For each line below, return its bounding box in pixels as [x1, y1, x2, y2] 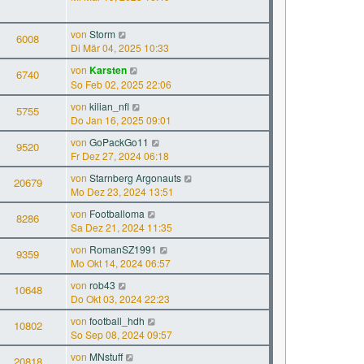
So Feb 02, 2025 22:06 [71, 77, 171, 91]
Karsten [89, 63, 127, 77]
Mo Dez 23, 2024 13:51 [71, 184, 174, 198]
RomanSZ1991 [89, 242, 157, 256]
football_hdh [89, 314, 145, 327]
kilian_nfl [89, 99, 129, 113]
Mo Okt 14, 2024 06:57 [71, 256, 171, 270]
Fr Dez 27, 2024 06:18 [71, 149, 169, 162]
